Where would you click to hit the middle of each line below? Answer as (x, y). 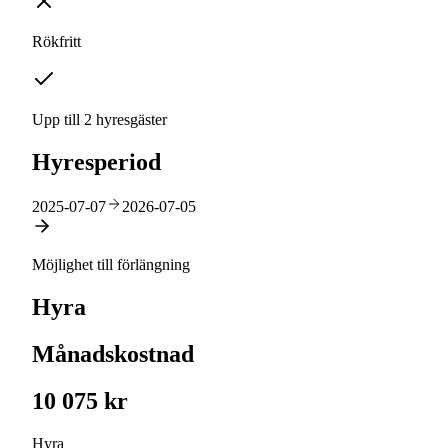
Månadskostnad (113, 353)
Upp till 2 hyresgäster (99, 120)
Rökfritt (56, 42)
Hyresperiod (96, 162)
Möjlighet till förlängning (111, 264)
